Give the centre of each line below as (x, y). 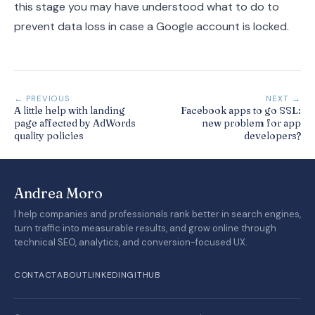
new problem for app (251, 123)
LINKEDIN (107, 275)
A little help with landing (70, 111)
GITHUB (144, 275)
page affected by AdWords (75, 123)
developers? (272, 136)
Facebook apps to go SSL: (241, 111)
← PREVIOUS (43, 99)
